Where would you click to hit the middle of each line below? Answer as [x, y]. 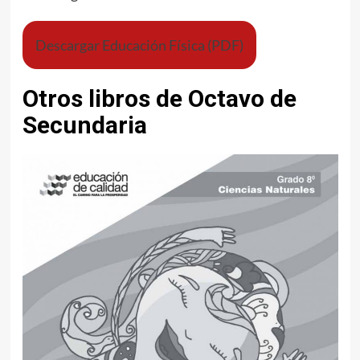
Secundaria [84, 125]
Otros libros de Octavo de [159, 98]
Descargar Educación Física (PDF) [139, 45]
